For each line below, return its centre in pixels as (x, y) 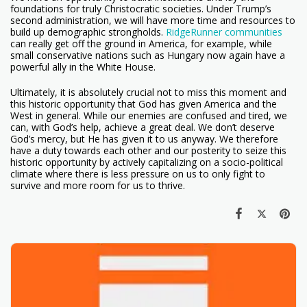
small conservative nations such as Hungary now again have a (148, 55)
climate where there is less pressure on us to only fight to (138, 173)
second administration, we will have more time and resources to (153, 20)
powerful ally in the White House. (84, 66)
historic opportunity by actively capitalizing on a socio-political (147, 162)
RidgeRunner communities (224, 32)
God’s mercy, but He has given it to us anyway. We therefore (144, 138)
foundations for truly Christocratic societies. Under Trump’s (141, 8)
